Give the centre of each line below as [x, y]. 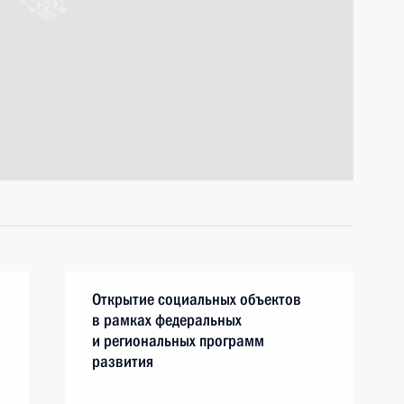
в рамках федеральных [167, 320]
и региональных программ [178, 340]
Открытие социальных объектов [197, 299]
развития [123, 361]
